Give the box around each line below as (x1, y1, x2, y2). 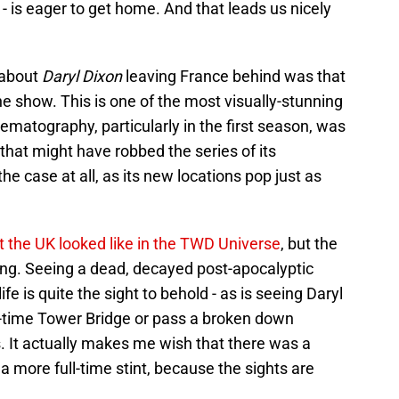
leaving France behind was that (122, 66, 346, 85)
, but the (281, 233, 338, 253)
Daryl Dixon (42, 66, 122, 85)
